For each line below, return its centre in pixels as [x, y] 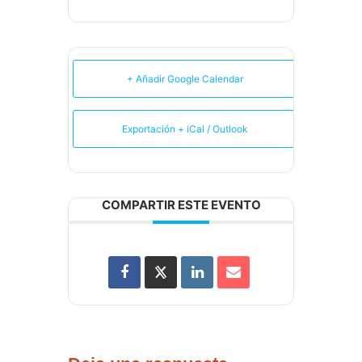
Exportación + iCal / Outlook [185, 129]
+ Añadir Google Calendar [185, 79]
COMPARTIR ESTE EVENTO [181, 205]
